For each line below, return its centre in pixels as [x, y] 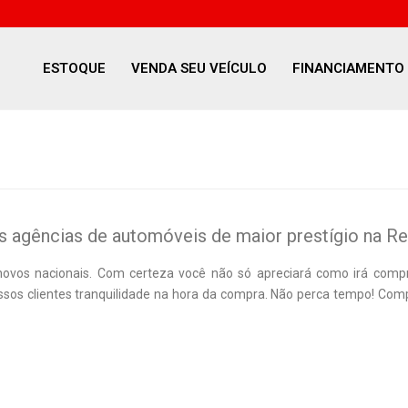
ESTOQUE [74, 68]
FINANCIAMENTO [348, 68]
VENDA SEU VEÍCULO [199, 68]
